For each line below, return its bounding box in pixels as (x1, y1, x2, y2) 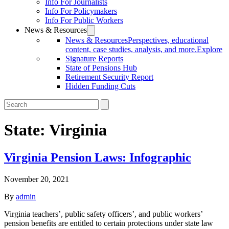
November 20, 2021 (4, 174, 69, 184)
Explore (197, 45, 222, 54)
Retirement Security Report (65, 73, 153, 81)
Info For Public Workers (45, 16, 123, 25)
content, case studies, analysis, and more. (65, 45, 197, 54)
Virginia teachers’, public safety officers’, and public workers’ (4, 209, 202, 218)
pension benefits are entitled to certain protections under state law (4, 218, 213, 227)
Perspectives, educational (128, 36, 209, 44)
